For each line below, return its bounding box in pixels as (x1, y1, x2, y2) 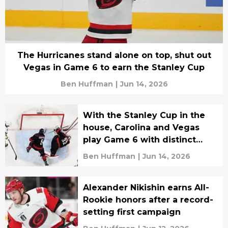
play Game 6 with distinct (82, 135, 196, 145)
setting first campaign (82, 207, 181, 217)
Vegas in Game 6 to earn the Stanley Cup (23, 63, 205, 72)
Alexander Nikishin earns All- (82, 183, 209, 192)
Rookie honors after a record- (82, 195, 213, 205)
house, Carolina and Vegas (82, 123, 199, 132)
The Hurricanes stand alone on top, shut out (17, 50, 211, 60)
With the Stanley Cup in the (82, 110, 205, 120)
